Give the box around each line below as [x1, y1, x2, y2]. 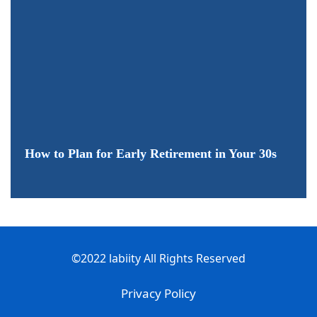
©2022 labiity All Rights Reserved [71, 250, 246, 266]
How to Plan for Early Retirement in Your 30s [25, 146, 277, 161]
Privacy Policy [121, 284, 196, 301]
